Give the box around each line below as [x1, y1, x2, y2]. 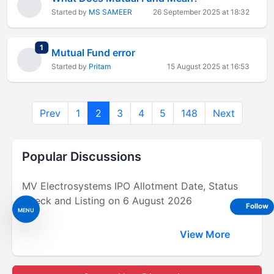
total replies [43, 42, 86, 51]
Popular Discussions [22, 149, 141, 164]
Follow [246, 202, 268, 211]
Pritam [89, 62, 111, 71]
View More [180, 228, 232, 240]
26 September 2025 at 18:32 [153, 7, 250, 17]
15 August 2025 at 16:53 [167, 62, 250, 71]
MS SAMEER [89, 7, 132, 17]
